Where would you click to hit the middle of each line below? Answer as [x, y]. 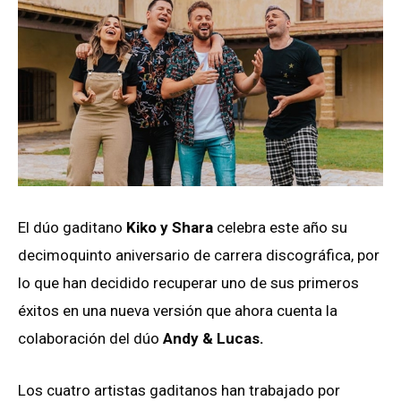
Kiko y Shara [170, 228]
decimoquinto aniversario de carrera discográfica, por [199, 256]
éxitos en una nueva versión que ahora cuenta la [178, 311]
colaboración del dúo [90, 339]
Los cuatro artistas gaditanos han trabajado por [179, 390]
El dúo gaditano [72, 228]
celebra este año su [280, 228]
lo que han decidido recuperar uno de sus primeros [188, 283]
